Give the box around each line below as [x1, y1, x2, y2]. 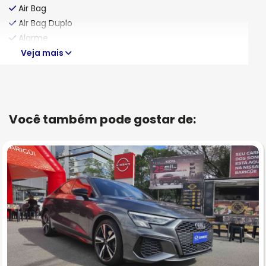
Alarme [18, 32, 48, 45]
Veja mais [21, 46, 65, 59]
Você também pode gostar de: [9, 110, 196, 128]
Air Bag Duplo [18, 17, 72, 30]
